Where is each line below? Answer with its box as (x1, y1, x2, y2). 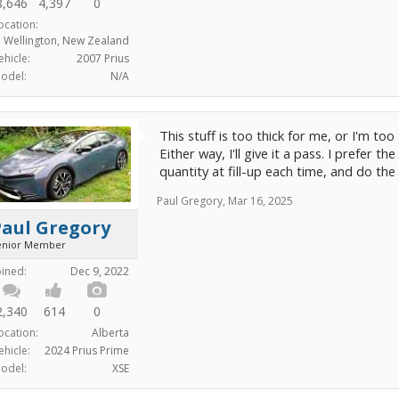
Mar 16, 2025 (228, 193, 293, 209)
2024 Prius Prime (45, 343, 129, 359)
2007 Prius (77, 51, 129, 67)
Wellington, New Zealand (4, 33, 129, 49)
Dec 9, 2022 (70, 264, 129, 280)
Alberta (92, 325, 129, 341)
